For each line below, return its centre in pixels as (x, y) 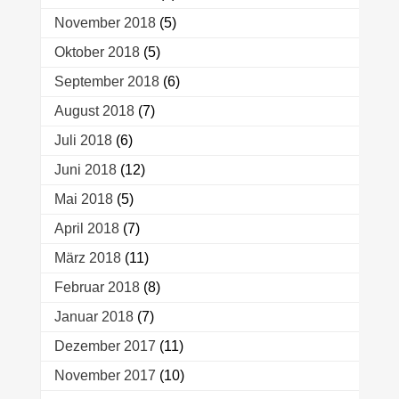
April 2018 (86, 229)
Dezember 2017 (105, 346)
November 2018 (105, 23)
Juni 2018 (85, 170)
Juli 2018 (83, 141)
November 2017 (105, 376)
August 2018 (94, 111)
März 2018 (87, 258)
